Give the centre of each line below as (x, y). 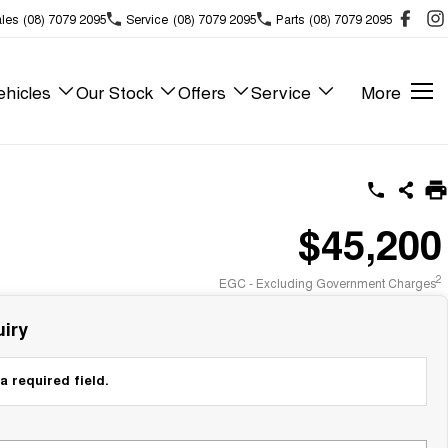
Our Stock (114, 91)
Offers (202, 91)
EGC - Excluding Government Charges (327, 282)
